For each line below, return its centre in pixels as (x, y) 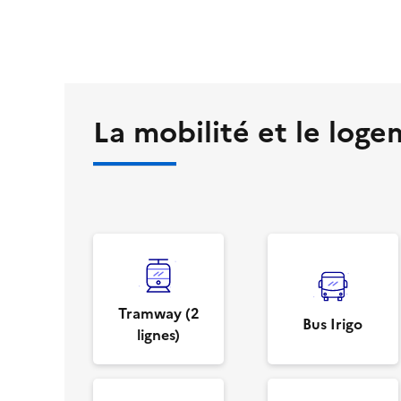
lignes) (158, 333)
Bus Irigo (333, 323)
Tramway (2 (158, 312)
